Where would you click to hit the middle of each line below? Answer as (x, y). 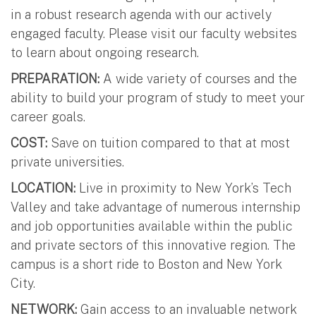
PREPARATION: (55, 78)
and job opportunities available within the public (152, 226)
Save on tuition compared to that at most (169, 142)
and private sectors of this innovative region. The (153, 245)
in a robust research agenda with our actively (141, 14)
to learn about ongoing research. (105, 52)
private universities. (67, 162)
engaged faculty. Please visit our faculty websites (154, 33)
